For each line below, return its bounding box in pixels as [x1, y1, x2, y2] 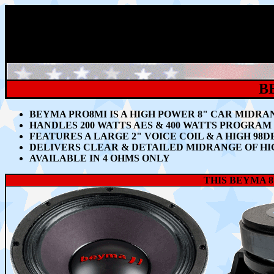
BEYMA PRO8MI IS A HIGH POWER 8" [29, 109, 210, 119]
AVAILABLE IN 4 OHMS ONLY [29, 153, 170, 163]
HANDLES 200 [29, 120, 97, 130]
